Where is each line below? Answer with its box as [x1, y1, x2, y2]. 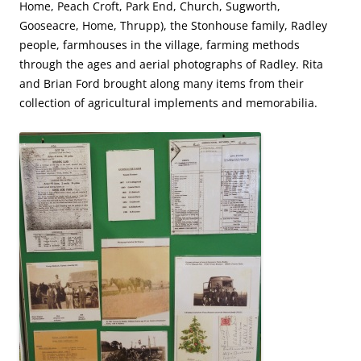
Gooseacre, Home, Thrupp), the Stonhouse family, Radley [19, 18, 327, 34]
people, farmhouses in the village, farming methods [19, 37, 300, 53]
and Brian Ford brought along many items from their [19, 76, 304, 92]
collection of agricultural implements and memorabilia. [19, 95, 317, 111]
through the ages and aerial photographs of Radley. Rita [19, 56, 323, 73]
